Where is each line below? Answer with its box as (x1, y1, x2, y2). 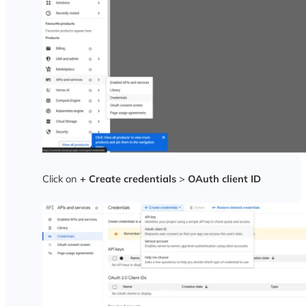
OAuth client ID (187, 171, 261, 185)
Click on (42, 171, 80, 185)
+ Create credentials (79, 171, 176, 185)
